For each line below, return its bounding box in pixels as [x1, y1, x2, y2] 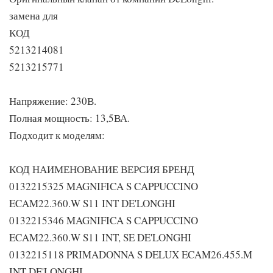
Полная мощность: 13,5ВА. [9, 111, 130, 125]
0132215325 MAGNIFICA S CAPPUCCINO [9, 179, 198, 193]
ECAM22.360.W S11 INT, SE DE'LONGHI [9, 230, 191, 244]
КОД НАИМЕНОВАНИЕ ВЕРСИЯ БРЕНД [9, 162, 194, 176]
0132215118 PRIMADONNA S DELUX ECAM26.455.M [9, 247, 252, 261]
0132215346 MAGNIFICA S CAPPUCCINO [9, 213, 198, 227]
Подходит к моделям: [9, 128, 105, 142]
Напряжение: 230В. [9, 94, 96, 108]
